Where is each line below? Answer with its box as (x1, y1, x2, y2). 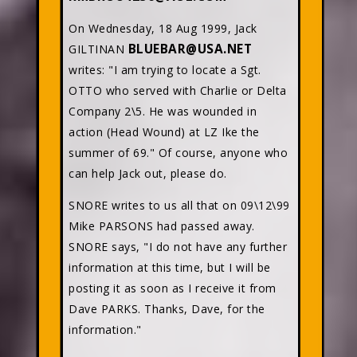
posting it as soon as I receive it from (69, 280, 277, 296)
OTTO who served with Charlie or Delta (69, 83, 287, 98)
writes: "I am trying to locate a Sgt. (69, 62, 261, 77)
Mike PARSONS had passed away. (69, 218, 255, 233)
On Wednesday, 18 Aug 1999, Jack (69, 21, 257, 36)
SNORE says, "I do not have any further (69, 239, 287, 254)
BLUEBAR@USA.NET (127, 41, 252, 57)
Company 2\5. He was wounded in (69, 104, 257, 119)
